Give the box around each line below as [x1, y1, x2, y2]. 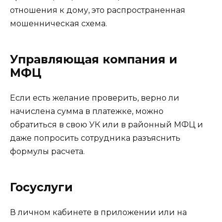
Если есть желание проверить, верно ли [10, 93, 179, 103]
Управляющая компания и [10, 53, 177, 67]
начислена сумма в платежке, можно [10, 107, 164, 116]
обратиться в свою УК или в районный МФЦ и [10, 120, 203, 130]
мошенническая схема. [10, 19, 107, 29]
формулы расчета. [10, 147, 85, 157]
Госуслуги [10, 180, 73, 195]
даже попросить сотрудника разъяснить [10, 133, 180, 143]
